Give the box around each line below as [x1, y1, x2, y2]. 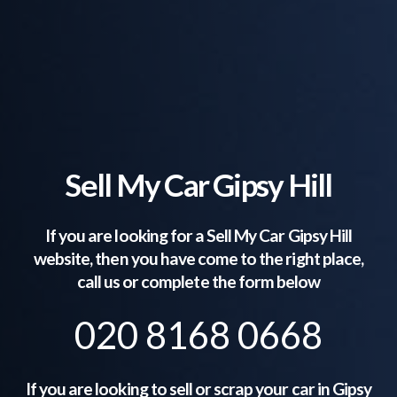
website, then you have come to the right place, [34, 247, 363, 269]
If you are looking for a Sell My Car [45, 224, 288, 245]
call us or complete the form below [76, 270, 321, 292]
